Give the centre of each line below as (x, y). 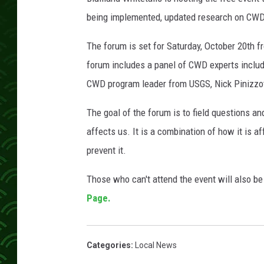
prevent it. (106, 151)
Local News (156, 245)
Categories (109, 245)
